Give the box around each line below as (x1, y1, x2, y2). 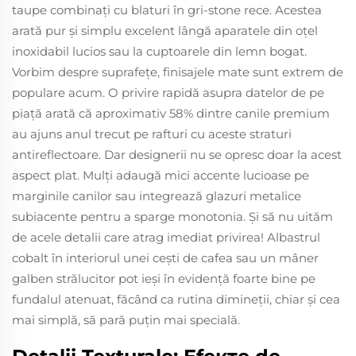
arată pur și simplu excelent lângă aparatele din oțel (12, 22, 318, 38)
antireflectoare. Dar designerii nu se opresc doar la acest (12, 146, 342, 162)
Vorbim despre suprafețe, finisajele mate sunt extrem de (12, 64, 343, 79)
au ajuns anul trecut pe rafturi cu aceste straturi (12, 126, 292, 141)
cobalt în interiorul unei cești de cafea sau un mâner (12, 250, 319, 265)
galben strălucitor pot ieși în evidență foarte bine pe (12, 270, 315, 286)
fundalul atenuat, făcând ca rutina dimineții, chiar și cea (12, 291, 340, 307)
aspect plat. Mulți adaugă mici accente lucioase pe (12, 167, 309, 183)
